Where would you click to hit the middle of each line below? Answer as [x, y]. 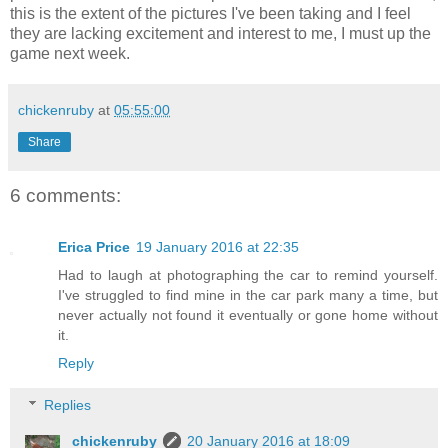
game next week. [70, 54]
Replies [68, 405]
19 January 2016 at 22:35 [217, 247]
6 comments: [65, 196]
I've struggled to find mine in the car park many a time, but [248, 295]
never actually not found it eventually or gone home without [248, 315]
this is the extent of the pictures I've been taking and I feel [210, 14]
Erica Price [94, 247]
